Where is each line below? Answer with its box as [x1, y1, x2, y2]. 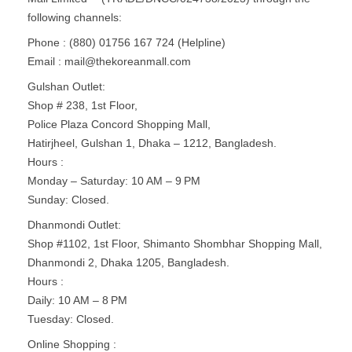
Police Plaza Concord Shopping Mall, [27, 118, 211, 131]
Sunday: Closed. [27, 193, 109, 207]
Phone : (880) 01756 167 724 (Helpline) [27, 36, 225, 49]
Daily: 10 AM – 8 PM [27, 294, 127, 307]
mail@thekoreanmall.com [64, 55, 191, 68]
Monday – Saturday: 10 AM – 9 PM [27, 174, 200, 188]
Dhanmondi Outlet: [27, 218, 121, 232]
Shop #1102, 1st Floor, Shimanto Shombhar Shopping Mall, [27, 237, 322, 251]
